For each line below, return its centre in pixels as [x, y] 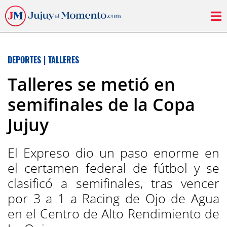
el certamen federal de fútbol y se [113, 168]
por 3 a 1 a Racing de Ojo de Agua [113, 198]
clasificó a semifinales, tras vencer [113, 183]
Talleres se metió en [91, 84]
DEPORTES [24, 60]
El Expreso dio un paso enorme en [113, 153]
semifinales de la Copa [101, 104]
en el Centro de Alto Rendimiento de [113, 213]
